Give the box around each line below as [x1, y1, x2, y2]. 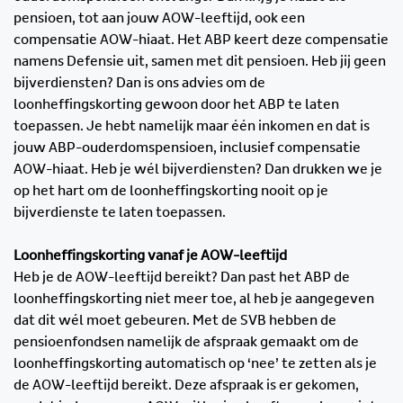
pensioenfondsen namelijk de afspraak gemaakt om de [13, 335, 359, 350]
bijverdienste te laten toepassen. [13, 205, 226, 220]
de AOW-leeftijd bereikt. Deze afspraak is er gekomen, [13, 378, 359, 393]
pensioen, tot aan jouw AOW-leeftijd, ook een [13, 11, 305, 26]
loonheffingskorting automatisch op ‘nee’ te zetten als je [13, 356, 377, 372]
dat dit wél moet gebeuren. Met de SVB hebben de [13, 313, 336, 328]
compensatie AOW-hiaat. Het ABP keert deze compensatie [13, 32, 389, 48]
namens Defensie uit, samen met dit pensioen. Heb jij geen [13, 54, 386, 69]
